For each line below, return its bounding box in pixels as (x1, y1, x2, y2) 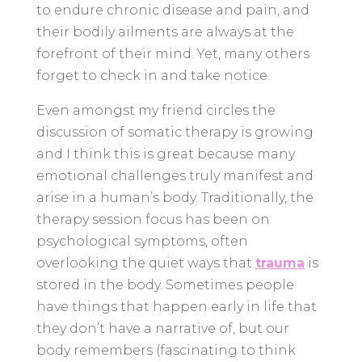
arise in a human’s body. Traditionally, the (36, 189, 314, 205)
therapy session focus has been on (36, 211, 270, 227)
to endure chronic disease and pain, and (36, 2, 309, 18)
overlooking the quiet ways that (36, 255, 255, 271)
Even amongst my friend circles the (36, 102, 276, 118)
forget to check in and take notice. (36, 67, 270, 83)
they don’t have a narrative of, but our (36, 320, 289, 336)
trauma (255, 255, 305, 271)
